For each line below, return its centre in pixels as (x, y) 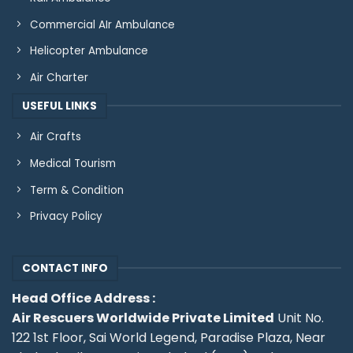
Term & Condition (76, 190)
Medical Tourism (72, 163)
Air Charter (59, 78)
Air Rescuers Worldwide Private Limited (143, 318)
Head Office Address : (84, 298)
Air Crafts (55, 137)
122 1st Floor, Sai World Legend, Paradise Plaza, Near (169, 337)
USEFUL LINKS (59, 106)
